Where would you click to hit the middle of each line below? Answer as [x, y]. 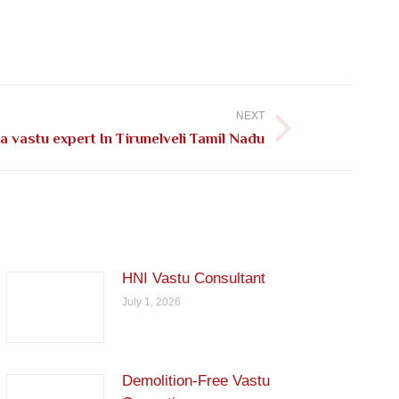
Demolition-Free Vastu [196, 381]
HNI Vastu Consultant [194, 279]
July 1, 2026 [152, 302]
